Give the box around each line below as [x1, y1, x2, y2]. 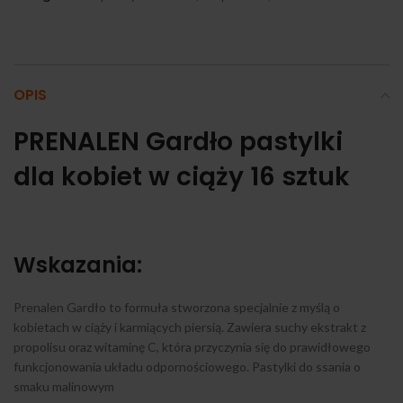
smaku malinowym [13, 379, 114, 394]
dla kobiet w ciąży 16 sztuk [13, 159, 350, 194]
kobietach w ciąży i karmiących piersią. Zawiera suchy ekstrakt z [13, 319, 366, 335]
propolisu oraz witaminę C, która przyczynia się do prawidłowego [13, 339, 371, 354]
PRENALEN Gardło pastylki [13, 124, 343, 159]
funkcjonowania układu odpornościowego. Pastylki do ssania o [13, 359, 361, 374]
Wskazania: [13, 250, 142, 280]
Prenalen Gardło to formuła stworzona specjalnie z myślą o [13, 300, 340, 315]
